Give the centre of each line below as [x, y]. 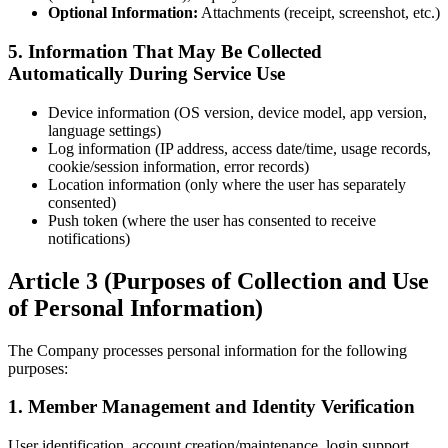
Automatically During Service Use [146, 73]
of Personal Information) [135, 307]
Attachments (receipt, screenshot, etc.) [319, 13]
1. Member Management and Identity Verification [211, 407]
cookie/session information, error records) [178, 166]
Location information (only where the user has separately [227, 184]
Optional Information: [123, 13]
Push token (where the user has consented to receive [212, 220]
